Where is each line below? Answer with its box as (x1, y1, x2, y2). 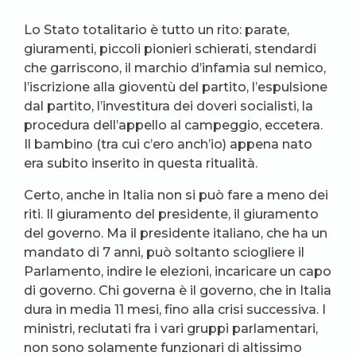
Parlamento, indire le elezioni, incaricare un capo (24, 264, 331, 279)
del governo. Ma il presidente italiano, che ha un (24, 226, 327, 241)
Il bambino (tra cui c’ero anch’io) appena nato (24, 137, 312, 152)
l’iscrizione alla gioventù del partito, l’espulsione (24, 79, 327, 95)
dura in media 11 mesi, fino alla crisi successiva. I (24, 302, 326, 317)
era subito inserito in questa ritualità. (24, 156, 257, 171)
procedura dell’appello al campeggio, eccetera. (24, 118, 323, 133)
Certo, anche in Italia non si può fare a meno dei (24, 188, 328, 203)
